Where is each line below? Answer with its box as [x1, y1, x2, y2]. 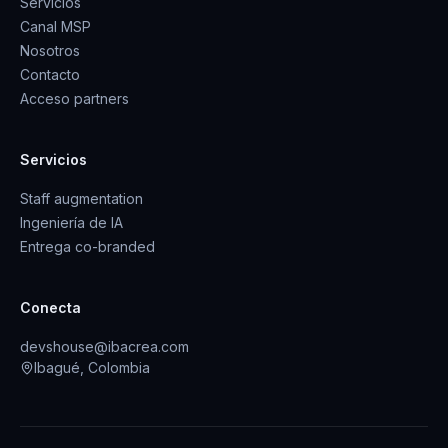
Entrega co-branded [20, 238, 155, 255]
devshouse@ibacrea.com [20, 338, 189, 355]
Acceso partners [20, 90, 129, 107]
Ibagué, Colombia [34, 359, 150, 376]
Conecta [20, 299, 81, 316]
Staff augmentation [20, 190, 143, 207]
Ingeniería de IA [20, 214, 123, 231]
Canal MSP [20, 18, 91, 35]
